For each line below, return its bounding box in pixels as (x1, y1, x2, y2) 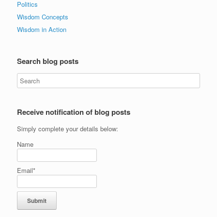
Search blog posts (17, 55, 78, 66)
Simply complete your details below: (17, 124, 118, 133)
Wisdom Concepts (17, 12, 68, 21)
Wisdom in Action (17, 24, 66, 34)
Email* (17, 165, 35, 175)
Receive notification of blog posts (17, 106, 130, 117)
